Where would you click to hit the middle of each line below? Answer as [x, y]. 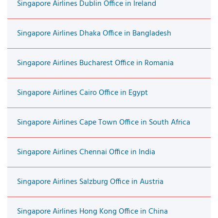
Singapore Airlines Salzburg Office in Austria [90, 182]
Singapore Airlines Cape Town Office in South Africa [104, 122]
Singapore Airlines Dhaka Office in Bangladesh [94, 33]
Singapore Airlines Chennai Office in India [86, 152]
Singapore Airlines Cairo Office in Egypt [82, 93]
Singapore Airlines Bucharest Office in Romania [95, 63]
